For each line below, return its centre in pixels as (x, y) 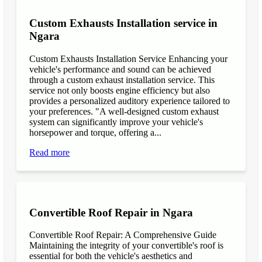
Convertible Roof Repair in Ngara (111, 212)
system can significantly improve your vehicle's (116, 122)
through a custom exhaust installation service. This (122, 80)
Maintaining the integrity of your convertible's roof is (127, 246)
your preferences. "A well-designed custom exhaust (124, 111)
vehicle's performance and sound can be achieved (120, 69)
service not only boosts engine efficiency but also (120, 90)
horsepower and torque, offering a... (96, 132)
